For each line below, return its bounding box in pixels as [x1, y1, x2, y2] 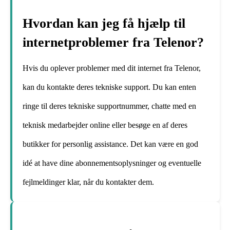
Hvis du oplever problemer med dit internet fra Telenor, [23, 64, 201, 73]
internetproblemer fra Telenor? [23, 35, 204, 50]
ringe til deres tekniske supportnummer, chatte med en [23, 102, 196, 111]
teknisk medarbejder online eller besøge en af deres [23, 121, 187, 130]
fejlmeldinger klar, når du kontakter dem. [23, 178, 154, 187]
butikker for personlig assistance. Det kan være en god [23, 140, 198, 149]
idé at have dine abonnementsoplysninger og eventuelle [23, 159, 201, 168]
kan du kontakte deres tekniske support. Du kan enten [23, 83, 196, 92]
